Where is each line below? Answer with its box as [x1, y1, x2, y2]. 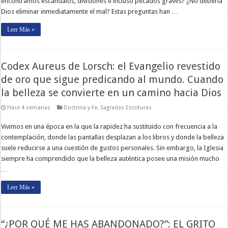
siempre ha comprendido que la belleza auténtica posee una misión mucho [1, 154, 220, 162]
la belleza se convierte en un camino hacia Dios [1, 86, 222, 99]
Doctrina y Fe [64, 104, 98, 111]
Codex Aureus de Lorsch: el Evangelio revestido [1, 60, 221, 72]
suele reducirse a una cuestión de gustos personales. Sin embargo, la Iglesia [1, 144, 224, 152]
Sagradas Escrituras [100, 104, 152, 111]
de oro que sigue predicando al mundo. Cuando [1, 73, 224, 85]
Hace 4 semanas [7, 104, 51, 111]
